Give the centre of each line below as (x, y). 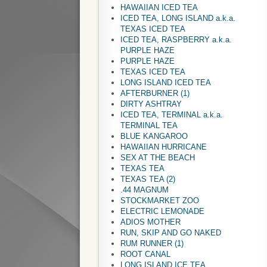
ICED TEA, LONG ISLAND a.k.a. (178, 18)
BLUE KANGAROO (154, 136)
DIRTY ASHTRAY (151, 104)
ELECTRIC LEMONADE (163, 211)
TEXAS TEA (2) (148, 179)
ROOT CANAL (146, 254)
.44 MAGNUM (145, 190)
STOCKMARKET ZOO (160, 201)
